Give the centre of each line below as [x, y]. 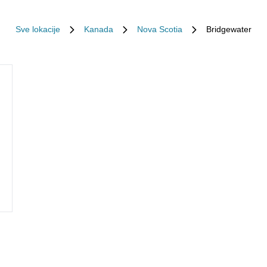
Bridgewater [229, 29]
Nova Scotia [160, 29]
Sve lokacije [38, 29]
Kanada [99, 29]
